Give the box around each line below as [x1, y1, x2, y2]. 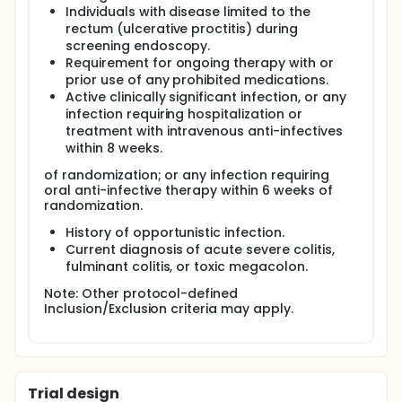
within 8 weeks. [66, 139, 162, 157]
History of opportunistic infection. [66, 223, 284, 241]
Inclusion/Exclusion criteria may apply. [44, 300, 293, 318]
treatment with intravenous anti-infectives [66, 122, 343, 140]
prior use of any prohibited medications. [66, 71, 328, 89]
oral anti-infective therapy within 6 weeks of [44, 181, 333, 199]
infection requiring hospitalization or [66, 105, 302, 123]
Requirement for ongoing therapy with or [66, 54, 334, 72]
